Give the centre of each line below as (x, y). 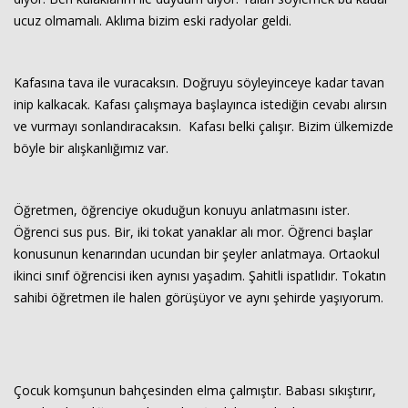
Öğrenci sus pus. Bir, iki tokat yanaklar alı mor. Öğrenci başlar (193, 232)
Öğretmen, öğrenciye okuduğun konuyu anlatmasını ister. (182, 210)
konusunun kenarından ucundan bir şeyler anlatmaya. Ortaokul (197, 254)
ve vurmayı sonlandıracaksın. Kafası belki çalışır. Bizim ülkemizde (204, 126)
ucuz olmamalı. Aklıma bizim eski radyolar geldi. (153, 20)
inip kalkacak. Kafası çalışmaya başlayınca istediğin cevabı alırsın (200, 104)
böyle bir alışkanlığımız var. (91, 148)
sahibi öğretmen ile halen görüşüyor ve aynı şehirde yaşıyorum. (199, 297)
